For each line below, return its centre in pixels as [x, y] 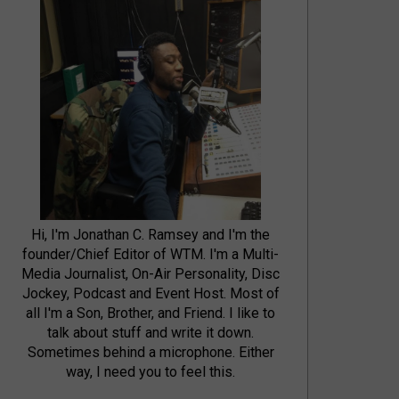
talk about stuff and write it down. [151, 333]
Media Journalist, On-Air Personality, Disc [151, 274]
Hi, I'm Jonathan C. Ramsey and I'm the [151, 235]
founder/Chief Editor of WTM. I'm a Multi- [151, 255]
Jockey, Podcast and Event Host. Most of [151, 294]
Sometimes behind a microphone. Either [151, 353]
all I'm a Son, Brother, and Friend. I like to [151, 313]
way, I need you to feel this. [151, 372]
